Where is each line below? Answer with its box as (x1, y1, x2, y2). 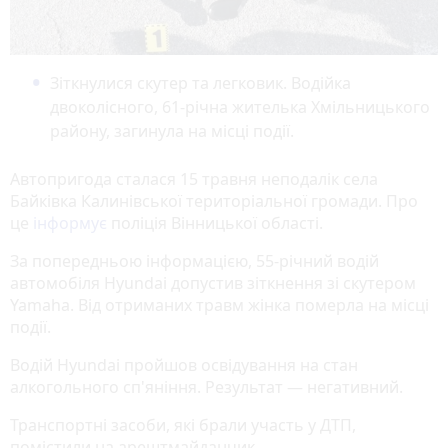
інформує (33, 211, 107, 234)
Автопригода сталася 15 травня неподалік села (10, 167, 378, 190)
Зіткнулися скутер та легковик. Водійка (50, 71, 351, 94)
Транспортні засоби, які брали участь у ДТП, (10, 413, 356, 436)
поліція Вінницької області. (107, 211, 323, 234)
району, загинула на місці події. (50, 119, 294, 142)
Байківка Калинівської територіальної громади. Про (10, 189, 418, 212)
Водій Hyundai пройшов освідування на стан (10, 353, 358, 376)
